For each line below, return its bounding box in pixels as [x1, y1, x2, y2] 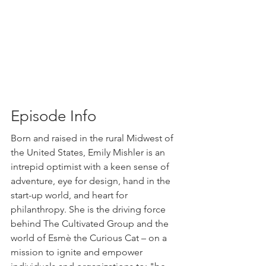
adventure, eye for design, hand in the [11, 175, 173, 186]
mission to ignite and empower [11, 246, 145, 258]
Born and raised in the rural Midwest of [11, 132, 176, 144]
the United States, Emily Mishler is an [11, 147, 167, 158]
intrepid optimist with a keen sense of [11, 161, 172, 172]
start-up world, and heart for [11, 189, 130, 201]
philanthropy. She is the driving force [11, 204, 168, 215]
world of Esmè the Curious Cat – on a [11, 232, 169, 243]
